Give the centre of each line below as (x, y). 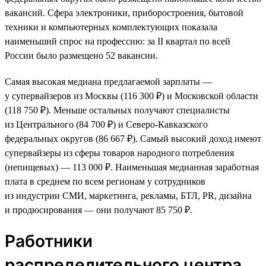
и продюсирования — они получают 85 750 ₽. (99, 210)
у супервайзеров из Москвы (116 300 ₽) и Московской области (132, 96)
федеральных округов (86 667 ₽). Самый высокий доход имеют (133, 138)
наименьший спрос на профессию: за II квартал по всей (118, 41)
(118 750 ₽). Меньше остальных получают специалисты (117, 110)
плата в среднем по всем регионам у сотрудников (105, 181)
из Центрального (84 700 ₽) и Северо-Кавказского (106, 124)
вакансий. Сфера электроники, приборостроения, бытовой (124, 12)
